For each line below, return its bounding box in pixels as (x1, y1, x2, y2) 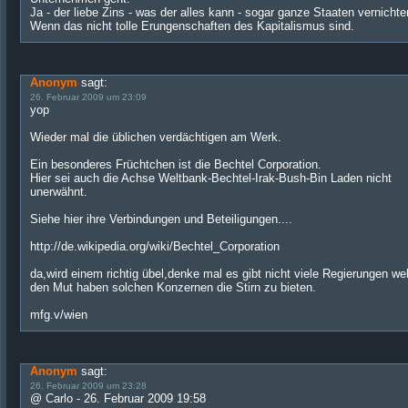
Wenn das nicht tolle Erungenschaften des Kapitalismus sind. (30, 19, 354, 33)
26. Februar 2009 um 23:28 (30, 381, 147, 391)
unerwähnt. (30, 185, 87, 199)
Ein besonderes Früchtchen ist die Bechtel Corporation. (30, 158, 321, 171)
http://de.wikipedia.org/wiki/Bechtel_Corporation (30, 240, 280, 253)
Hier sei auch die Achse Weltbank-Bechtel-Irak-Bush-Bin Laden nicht (30, 171, 392, 185)
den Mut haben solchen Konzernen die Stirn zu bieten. (30, 280, 316, 294)
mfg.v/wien (30, 308, 87, 321)
